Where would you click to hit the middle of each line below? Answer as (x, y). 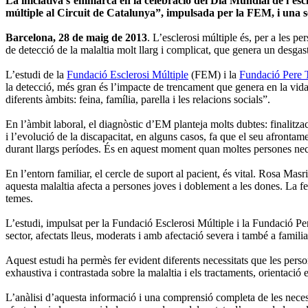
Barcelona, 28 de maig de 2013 (76, 37)
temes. (19, 198)
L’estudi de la (36, 74)
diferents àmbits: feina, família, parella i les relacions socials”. (138, 99)
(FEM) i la (214, 74)
